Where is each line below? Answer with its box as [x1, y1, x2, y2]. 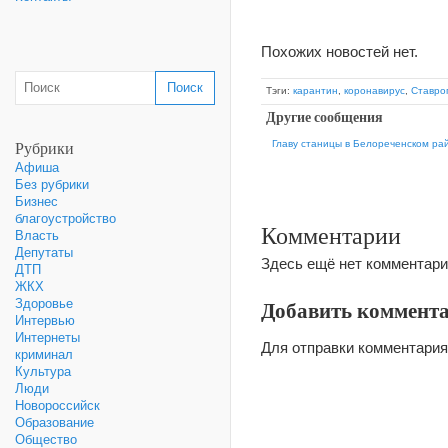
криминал [15, 347, 73, 362]
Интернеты [15, 330, 80, 345]
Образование [15, 415, 94, 430]
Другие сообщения [266, 107, 383, 127]
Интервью [15, 313, 75, 328]
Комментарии [261, 219, 401, 252]
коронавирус [344, 85, 405, 96]
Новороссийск [15, 398, 100, 413]
